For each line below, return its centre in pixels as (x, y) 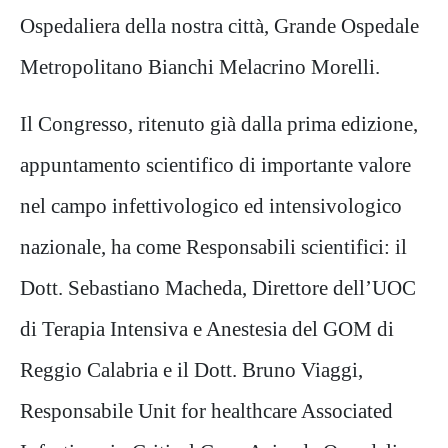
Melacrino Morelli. (299, 67)
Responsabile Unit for (115, 411)
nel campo (66, 206)
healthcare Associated (302, 411)
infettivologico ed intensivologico (257, 206)
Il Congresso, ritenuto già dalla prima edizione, (219, 124)
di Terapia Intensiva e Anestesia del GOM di (207, 329)
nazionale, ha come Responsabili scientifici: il (213, 247)
